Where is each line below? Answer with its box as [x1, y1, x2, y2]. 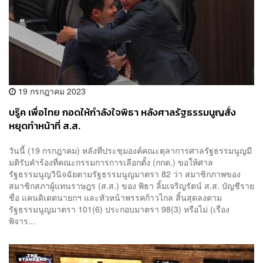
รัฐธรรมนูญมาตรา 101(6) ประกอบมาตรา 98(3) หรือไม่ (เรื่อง [9, 203, 230, 215]
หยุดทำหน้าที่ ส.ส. [9, 119, 80, 134]
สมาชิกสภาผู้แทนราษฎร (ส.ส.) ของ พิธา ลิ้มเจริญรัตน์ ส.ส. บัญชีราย [9, 179, 254, 191]
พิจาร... [9, 214, 35, 227]
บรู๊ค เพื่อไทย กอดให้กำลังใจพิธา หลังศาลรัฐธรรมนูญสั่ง [9, 105, 236, 120]
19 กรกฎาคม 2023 [16, 85, 86, 97]
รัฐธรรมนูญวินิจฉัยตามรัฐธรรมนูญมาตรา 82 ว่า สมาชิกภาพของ [9, 167, 241, 180]
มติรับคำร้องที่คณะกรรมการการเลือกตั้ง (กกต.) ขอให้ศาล [9, 156, 213, 168]
